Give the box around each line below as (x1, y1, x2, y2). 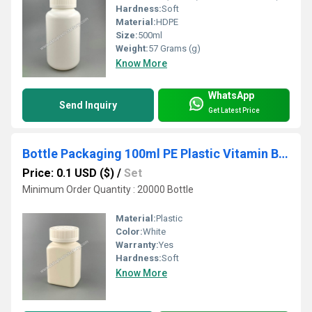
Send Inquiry (59, 99, 117, 111)
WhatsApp (208, 90, 254, 102)
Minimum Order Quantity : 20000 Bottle (22, 183, 194, 195)
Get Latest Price (208, 107, 260, 115)
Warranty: (116, 240, 159, 251)
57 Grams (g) (148, 42, 201, 54)
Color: (116, 226, 143, 237)
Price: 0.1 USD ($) (22, 166, 114, 180)
